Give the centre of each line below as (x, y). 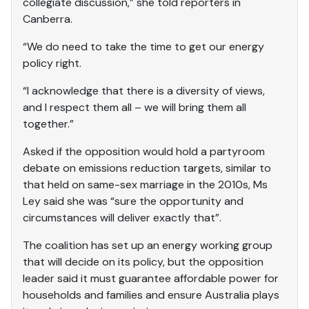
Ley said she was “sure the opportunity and (133, 201)
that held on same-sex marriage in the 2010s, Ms (145, 184)
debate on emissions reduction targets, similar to (147, 168)
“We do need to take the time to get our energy (143, 46)
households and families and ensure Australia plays (151, 295)
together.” (48, 123)
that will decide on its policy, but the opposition (143, 261)
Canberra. (48, 19)
